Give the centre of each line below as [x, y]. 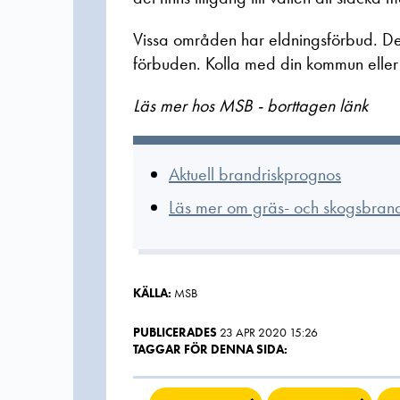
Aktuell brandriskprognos [255, 174]
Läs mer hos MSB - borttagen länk [250, 105]
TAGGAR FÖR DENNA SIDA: [210, 349]
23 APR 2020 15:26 [269, 332]
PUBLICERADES [175, 332]
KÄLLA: [152, 292]
